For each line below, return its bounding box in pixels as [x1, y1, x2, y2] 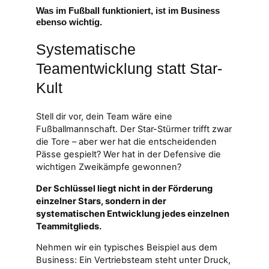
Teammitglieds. [36, 220, 101, 232]
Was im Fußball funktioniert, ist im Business [36, 5, 220, 16]
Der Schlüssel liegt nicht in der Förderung [36, 183, 213, 194]
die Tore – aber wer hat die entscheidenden [36, 136, 217, 147]
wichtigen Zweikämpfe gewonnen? [36, 161, 181, 172]
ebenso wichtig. [36, 17, 102, 27]
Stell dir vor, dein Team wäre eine [36, 110, 172, 122]
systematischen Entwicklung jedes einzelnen [36, 208, 229, 219]
